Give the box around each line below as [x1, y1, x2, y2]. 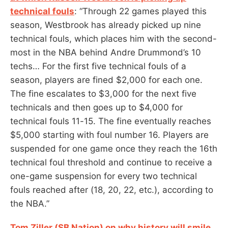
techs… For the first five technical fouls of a [10, 61, 186, 71]
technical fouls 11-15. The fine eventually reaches [10, 116, 211, 126]
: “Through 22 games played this [74, 6, 207, 16]
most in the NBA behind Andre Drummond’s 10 [10, 47, 201, 58]
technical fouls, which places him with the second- [10, 33, 217, 44]
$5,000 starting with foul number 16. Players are [10, 129, 209, 140]
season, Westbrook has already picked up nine [10, 19, 201, 30]
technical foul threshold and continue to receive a [10, 157, 212, 167]
